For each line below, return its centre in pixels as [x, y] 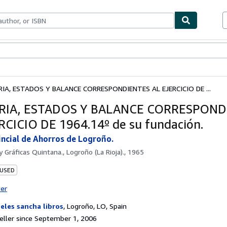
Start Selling [89, 51]
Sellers [58, 51]
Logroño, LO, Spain [97, 206]
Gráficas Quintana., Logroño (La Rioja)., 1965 [74, 152]
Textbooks [30, 51]
